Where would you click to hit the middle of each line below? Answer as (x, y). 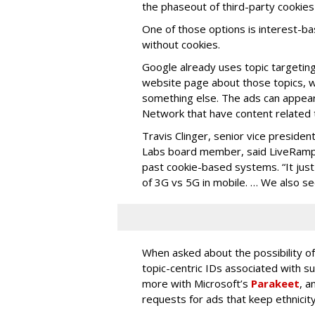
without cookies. (181, 44)
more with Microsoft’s (197, 283)
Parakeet (275, 283)
